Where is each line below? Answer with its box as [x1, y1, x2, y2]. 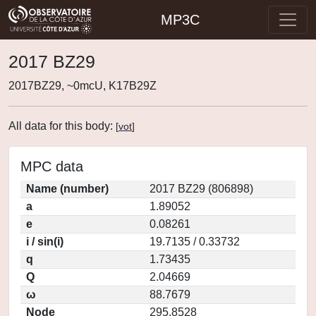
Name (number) [26, 183, 109, 195]
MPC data [20, 159, 83, 174]
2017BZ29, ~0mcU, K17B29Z [8, 80, 157, 92]
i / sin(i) [26, 236, 63, 248]
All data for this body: [8, 120, 116, 132]
